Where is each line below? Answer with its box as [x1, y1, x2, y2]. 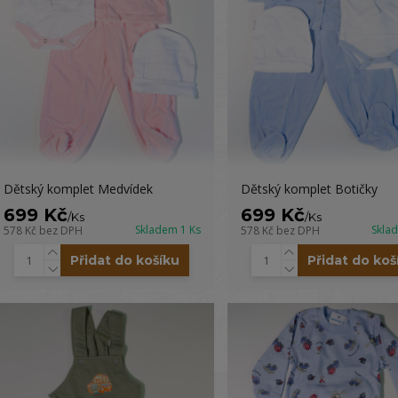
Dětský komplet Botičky [240, 180, 378, 197]
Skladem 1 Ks [134, 222, 201, 237]
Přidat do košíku [70, 252, 180, 268]
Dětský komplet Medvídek [3, 180, 153, 197]
